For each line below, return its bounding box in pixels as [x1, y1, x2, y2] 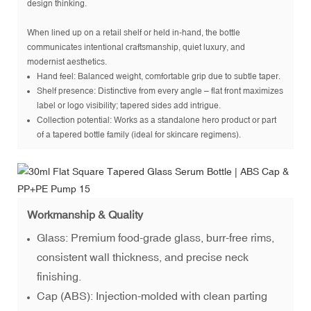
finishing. [37, 269, 82, 283]
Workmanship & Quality [27, 208, 143, 221]
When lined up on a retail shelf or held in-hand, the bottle [27, 27, 240, 37]
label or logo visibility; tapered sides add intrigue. [37, 100, 221, 110]
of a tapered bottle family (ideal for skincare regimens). [37, 129, 242, 140]
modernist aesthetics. [27, 56, 107, 67]
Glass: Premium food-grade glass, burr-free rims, [37, 230, 275, 244]
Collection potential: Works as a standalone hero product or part [37, 115, 277, 125]
